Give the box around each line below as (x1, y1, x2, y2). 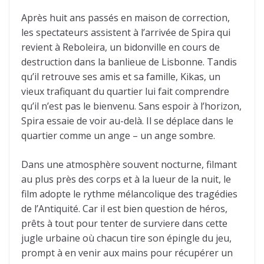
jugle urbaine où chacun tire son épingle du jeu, (21, 231, 232, 245)
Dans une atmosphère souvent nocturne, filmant (21, 157, 237, 171)
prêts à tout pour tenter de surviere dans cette (21, 216, 227, 230)
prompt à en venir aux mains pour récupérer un (21, 246, 233, 259)
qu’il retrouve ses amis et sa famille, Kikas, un (21, 70, 220, 83)
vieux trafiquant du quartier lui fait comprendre (21, 84, 229, 98)
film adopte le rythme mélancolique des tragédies (21, 187, 237, 200)
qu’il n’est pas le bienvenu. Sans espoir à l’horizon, (21, 99, 242, 113)
